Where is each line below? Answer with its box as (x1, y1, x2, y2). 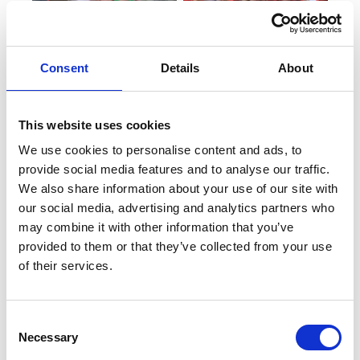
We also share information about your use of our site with (18, 182, 338, 195)
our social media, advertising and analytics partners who (18, 201, 334, 215)
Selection (6, 333, 55, 347)
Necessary (18, 330, 78, 344)
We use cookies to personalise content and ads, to (18, 143, 302, 157)
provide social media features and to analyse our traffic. (18, 162, 330, 176)
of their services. (18, 259, 112, 272)
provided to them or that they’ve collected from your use (18, 239, 332, 253)
